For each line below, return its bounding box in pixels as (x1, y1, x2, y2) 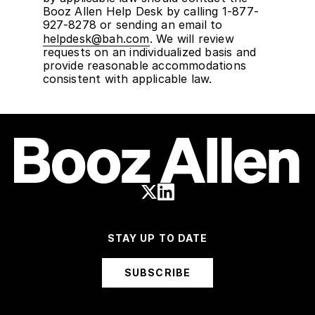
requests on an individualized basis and (42, 44, 257, 59)
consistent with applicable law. (42, 71, 212, 86)
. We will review (149, 31, 234, 46)
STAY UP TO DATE (107, 232, 208, 245)
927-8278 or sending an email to (42, 17, 223, 32)
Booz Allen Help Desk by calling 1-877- (42, 4, 259, 18)
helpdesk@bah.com (42, 31, 150, 46)
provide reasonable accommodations (42, 58, 247, 72)
